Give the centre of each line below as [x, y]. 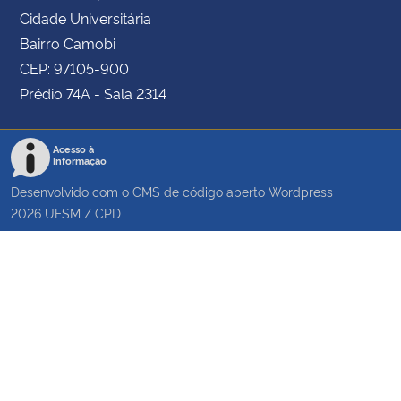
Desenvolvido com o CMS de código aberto [140, 191]
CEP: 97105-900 [74, 68]
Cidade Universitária [85, 17]
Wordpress [301, 191]
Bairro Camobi [68, 43]
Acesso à [73, 149]
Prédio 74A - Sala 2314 [93, 93]
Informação [80, 160]
